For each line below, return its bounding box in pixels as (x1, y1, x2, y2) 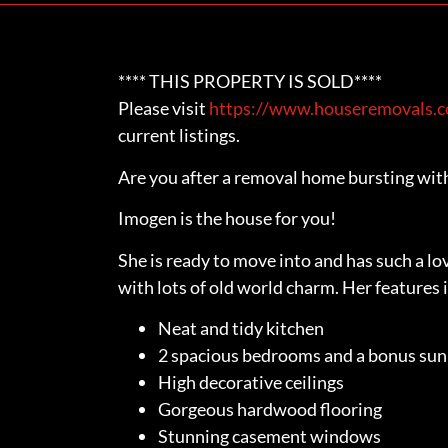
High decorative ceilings (157, 371, 344, 394)
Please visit (117, 97, 209, 120)
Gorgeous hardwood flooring (157, 398, 382, 421)
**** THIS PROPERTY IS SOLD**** (117, 70, 382, 93)
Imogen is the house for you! (117, 207, 336, 230)
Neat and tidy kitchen (157, 317, 324, 340)
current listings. (117, 124, 240, 147)
